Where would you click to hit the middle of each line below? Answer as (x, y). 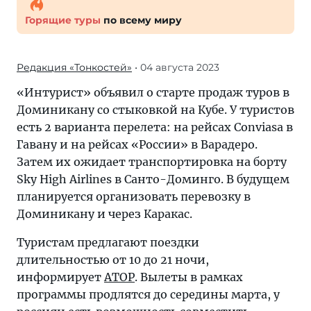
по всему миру (141, 20)
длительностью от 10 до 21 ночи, (113, 260)
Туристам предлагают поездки (108, 242)
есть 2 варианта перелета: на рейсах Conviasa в (155, 127)
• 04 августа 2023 (176, 67)
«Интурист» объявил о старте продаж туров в (153, 92)
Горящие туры (63, 20)
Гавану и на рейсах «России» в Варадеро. (137, 144)
